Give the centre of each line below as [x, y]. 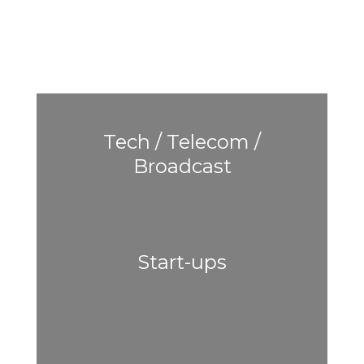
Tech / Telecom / [182, 142]
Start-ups [182, 262]
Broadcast [182, 167]
